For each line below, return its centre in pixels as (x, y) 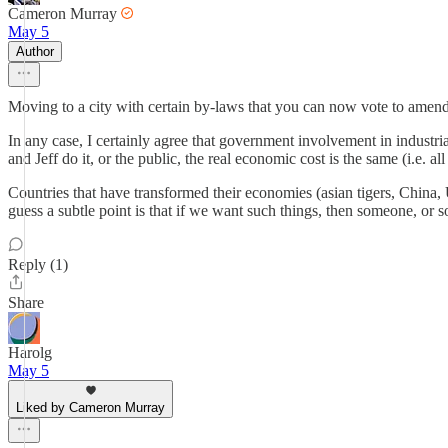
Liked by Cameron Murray (90, 407)
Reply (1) (38, 264)
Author (35, 51)
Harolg (30, 352)
